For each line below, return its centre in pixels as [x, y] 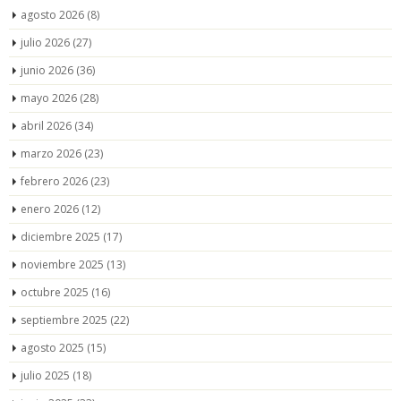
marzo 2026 [51, 153]
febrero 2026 [54, 181]
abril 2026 [46, 125]
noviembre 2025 [62, 264]
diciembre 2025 [60, 236]
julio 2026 [45, 42]
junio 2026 [47, 70]
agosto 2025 [52, 347]
